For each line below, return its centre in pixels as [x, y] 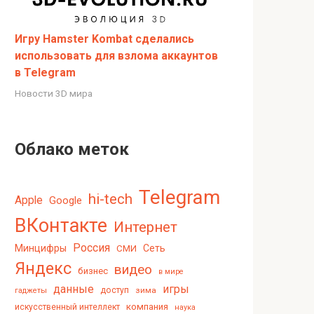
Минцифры [41, 248]
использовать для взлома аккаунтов [116, 56]
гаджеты [31, 291]
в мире [171, 272]
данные [74, 289]
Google [66, 201]
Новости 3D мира [54, 94]
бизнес [93, 271]
